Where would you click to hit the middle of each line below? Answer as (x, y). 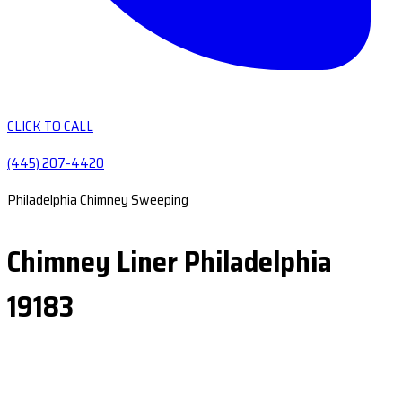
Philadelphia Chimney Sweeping (98, 200)
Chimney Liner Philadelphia (170, 262)
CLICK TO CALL (50, 126)
